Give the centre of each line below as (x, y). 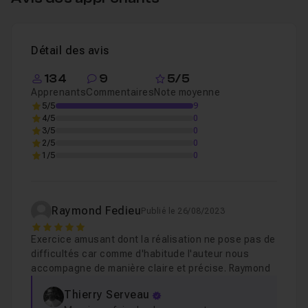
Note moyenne (187, 92)
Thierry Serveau (107, 295)
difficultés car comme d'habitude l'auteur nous (140, 254)
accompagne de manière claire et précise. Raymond (151, 268)
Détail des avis (70, 51)
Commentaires (120, 92)
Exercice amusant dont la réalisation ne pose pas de (153, 239)
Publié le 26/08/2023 (183, 211)
